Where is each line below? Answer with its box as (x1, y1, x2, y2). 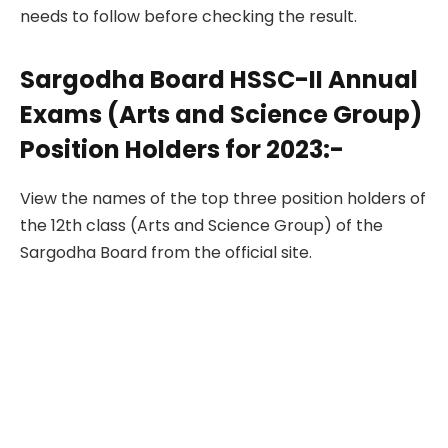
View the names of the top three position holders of (20, 186, 426, 210)
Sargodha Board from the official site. (20, 240, 312, 264)
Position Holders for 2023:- (20, 132, 344, 166)
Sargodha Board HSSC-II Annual (20, 62, 418, 96)
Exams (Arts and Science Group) (20, 97, 422, 131)
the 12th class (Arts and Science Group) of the (20, 213, 383, 237)
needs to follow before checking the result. (20, 4, 361, 28)
